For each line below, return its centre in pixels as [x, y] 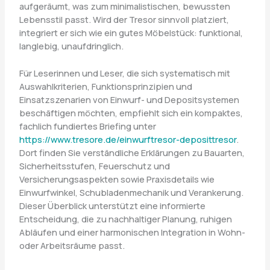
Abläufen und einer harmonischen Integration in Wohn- [132, 232]
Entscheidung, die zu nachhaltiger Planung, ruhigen [125, 218]
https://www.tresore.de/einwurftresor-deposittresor [127, 139]
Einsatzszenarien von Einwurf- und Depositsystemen [129, 99]
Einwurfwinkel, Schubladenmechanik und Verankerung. [131, 192]
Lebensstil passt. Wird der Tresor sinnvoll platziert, [124, 19]
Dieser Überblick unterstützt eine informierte [112, 205]
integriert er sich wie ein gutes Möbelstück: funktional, [131, 32]
